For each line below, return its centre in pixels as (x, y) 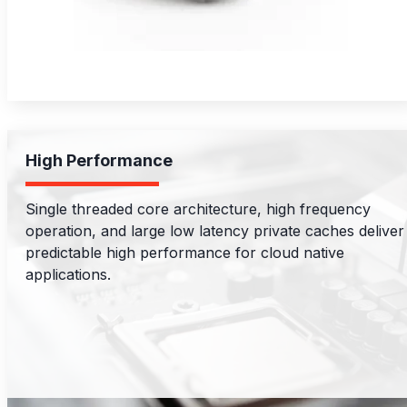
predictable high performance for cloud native (185, 253)
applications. (68, 274)
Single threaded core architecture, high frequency (198, 209)
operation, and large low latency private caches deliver (215, 231)
